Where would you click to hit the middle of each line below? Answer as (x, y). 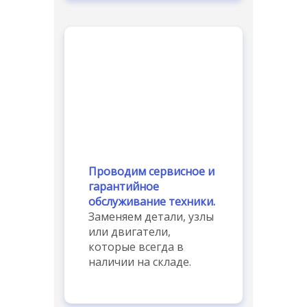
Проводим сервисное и (151, 171)
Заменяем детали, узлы (151, 216)
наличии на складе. (140, 261)
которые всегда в (136, 246)
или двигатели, (130, 231)
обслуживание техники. (152, 201)
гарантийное (124, 186)
